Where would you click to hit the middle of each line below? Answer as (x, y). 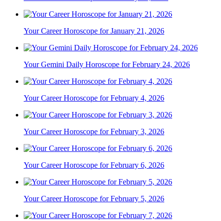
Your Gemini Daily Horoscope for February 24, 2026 (107, 65)
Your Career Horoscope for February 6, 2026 (94, 165)
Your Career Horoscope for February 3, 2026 (94, 132)
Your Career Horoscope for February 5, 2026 (94, 199)
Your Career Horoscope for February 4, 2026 (94, 98)
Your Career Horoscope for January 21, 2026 (94, 31)
